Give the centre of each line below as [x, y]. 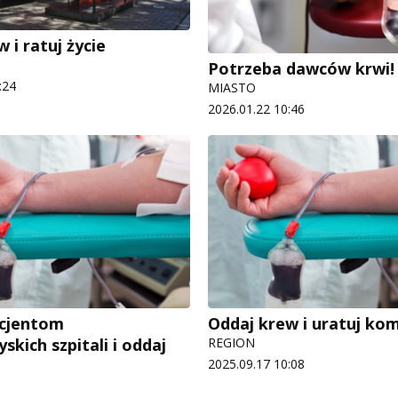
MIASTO [232, 87]
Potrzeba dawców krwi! [301, 68]
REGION [231, 342]
